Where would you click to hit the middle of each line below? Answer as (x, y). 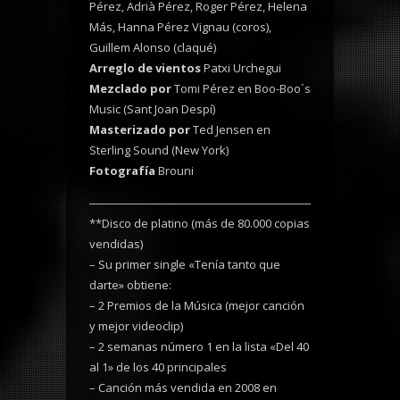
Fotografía (124, 171)
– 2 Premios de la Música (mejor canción (197, 305)
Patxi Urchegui (241, 68)
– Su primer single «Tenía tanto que (185, 264)
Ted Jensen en (230, 129)
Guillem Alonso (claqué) (153, 47)
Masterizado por (140, 129)
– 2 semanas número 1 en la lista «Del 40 (199, 346)
